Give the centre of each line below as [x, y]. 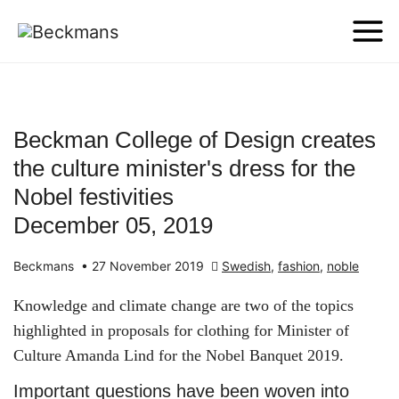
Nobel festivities [94, 197]
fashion [299, 266]
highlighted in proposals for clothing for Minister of [181, 330]
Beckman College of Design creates [195, 140]
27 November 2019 [150, 266]
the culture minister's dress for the [184, 168]
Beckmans [45, 266]
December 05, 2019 [113, 225]
